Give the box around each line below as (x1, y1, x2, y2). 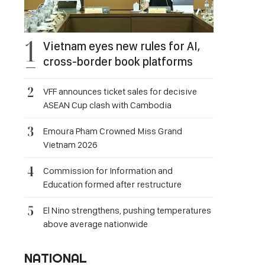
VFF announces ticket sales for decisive (43, 86, 197, 97)
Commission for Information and (43, 165, 173, 176)
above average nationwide (43, 218, 148, 230)
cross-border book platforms (43, 54, 193, 69)
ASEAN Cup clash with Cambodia (43, 99, 172, 111)
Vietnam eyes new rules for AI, (43, 39, 200, 53)
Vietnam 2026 (43, 139, 98, 150)
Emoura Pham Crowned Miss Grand (43, 125, 182, 137)
